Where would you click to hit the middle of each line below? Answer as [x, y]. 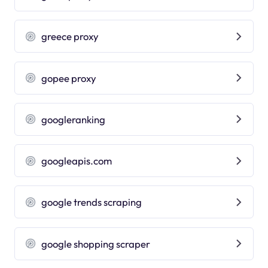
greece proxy [70, 36]
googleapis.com [77, 161]
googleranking [74, 119]
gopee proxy [69, 78]
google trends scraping [92, 202]
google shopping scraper [96, 243]
